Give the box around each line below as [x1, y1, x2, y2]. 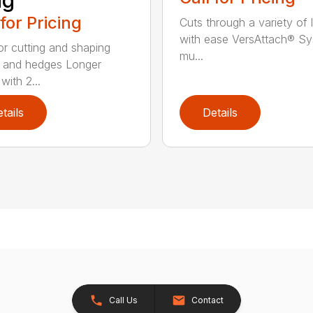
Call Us [108, 294, 138, 305]
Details [202, 105, 238, 120]
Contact [191, 294, 224, 305]
